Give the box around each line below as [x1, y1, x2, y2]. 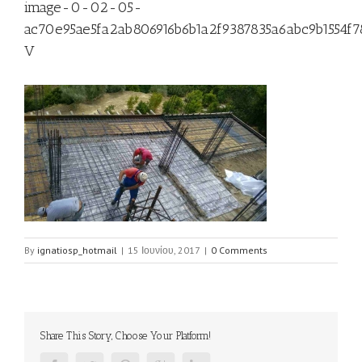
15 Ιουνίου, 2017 [128, 244, 200, 256]
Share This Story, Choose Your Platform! [40, 330, 211, 342]
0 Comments [211, 244, 267, 256]
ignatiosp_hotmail [37, 244, 117, 256]
